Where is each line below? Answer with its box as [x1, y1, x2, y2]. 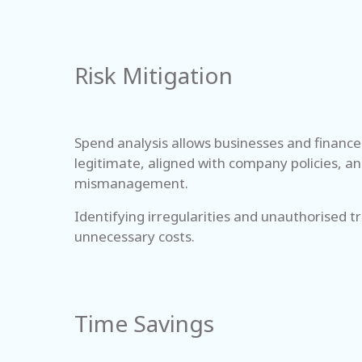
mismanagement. [74, 174, 192, 192]
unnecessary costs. [74, 227, 198, 246]
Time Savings [74, 308, 214, 339]
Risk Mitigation [74, 60, 233, 90]
